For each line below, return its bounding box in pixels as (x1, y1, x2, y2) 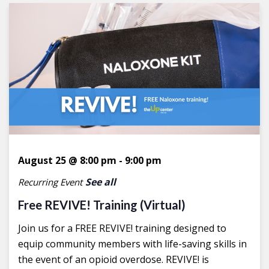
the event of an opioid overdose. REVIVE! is (18, 252, 209, 266)
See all (85, 175, 116, 189)
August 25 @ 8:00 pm (18, 153, 116, 167)
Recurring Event (18, 176, 82, 189)
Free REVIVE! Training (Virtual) (18, 197, 186, 212)
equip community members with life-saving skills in (18, 237, 247, 250)
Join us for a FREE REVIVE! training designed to (18, 221, 226, 235)
